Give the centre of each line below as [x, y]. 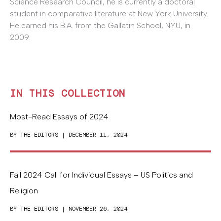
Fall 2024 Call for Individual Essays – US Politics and [101, 175]
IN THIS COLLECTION [68, 93]
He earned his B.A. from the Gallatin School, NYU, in [100, 25]
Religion [24, 191]
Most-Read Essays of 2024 [59, 117]
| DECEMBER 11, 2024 [93, 135]
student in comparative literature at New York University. [109, 13]
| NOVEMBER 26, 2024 [93, 209]
